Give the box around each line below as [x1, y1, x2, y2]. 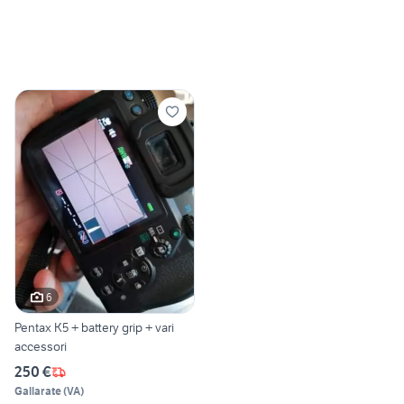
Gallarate [14, 384, 61, 399]
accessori [14, 338, 67, 355]
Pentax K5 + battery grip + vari [14, 319, 174, 336]
